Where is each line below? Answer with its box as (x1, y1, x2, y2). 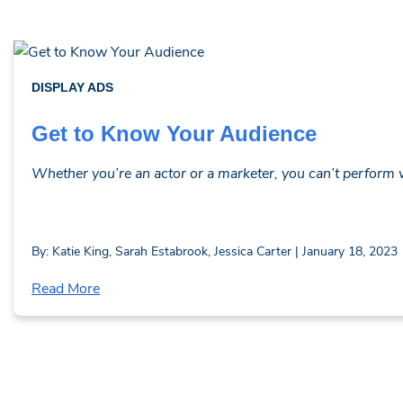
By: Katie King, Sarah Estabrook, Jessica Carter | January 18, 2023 (31, 242, 398, 259)
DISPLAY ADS (31, 80, 113, 94)
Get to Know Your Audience (31, 121, 317, 146)
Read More (31, 278, 100, 297)
